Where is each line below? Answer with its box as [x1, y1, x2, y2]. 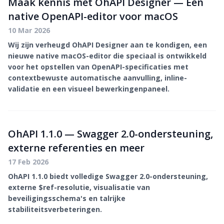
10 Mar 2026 [8, 25, 50, 35]
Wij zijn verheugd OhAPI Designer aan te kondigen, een [8, 40, 207, 49]
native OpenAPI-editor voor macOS [8, 9, 178, 23]
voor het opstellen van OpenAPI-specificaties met [8, 62, 188, 71]
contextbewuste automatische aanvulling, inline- [8, 73, 187, 82]
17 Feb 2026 [8, 157, 48, 166]
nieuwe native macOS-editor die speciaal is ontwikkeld [8, 51, 206, 60]
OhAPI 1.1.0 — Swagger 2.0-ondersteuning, [8, 127, 213, 140]
